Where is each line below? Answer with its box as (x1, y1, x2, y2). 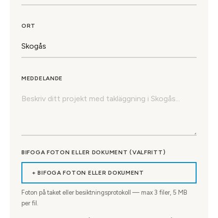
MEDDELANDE (21, 75, 63, 82)
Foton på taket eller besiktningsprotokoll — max (21, 189, 154, 197)
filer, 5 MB (158, 189, 187, 197)
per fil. (21, 200, 38, 207)
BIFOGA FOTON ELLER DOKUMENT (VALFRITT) (21, 149, 166, 156)
